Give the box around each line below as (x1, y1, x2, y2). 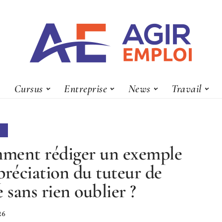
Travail (171, 82, 202, 95)
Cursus (14, 82, 43, 95)
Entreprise (64, 82, 108, 95)
